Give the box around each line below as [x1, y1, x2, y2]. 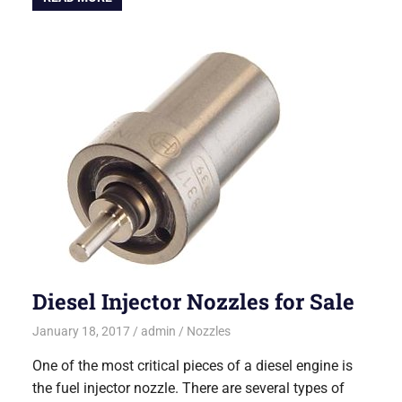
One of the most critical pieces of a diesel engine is [32, 357, 354, 375]
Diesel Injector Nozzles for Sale [32, 286, 355, 316]
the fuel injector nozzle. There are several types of [32, 380, 345, 398]
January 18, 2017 [32, 324, 131, 339]
